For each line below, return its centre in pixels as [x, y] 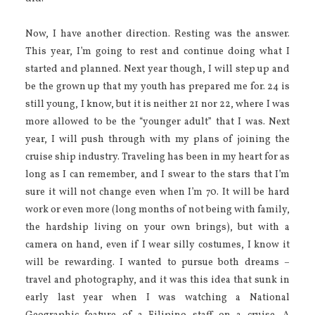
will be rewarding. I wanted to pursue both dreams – [157, 262]
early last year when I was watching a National [157, 297]
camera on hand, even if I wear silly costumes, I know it [157, 245]
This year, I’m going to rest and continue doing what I [157, 51]
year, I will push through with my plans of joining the [157, 139]
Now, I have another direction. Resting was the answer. [157, 34]
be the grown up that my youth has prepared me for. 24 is [157, 86]
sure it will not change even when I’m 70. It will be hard [157, 192]
